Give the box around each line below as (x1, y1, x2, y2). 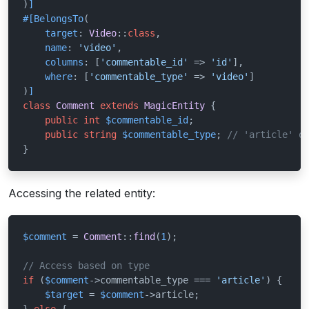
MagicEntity (144, 100, 205, 111)
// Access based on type (23, 260, 150, 271)
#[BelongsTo (23, 13, 83, 24)
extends (100, 100, 139, 111)
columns (45, 57, 83, 68)
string (83, 129, 117, 140)
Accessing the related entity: (8, 186, 155, 200)
